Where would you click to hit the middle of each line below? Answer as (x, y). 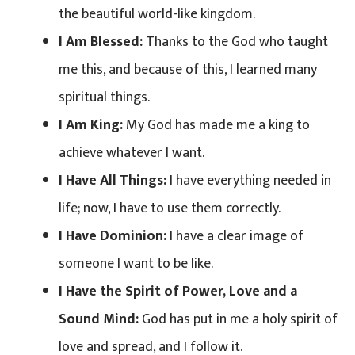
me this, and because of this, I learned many (188, 69)
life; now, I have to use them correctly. (170, 208)
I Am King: (91, 125)
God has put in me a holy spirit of (240, 319)
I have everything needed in (249, 180)
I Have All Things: (113, 180)
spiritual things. (104, 97)
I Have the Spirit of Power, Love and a (178, 291)
